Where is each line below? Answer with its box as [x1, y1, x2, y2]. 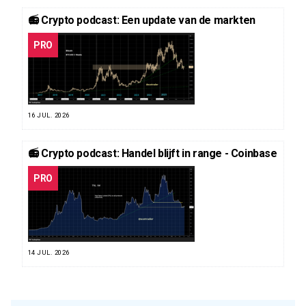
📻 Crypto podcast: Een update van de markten [28, 14, 255, 27]
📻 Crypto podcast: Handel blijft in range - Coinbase [28, 147, 277, 161]
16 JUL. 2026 [28, 111, 70, 120]
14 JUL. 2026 [28, 248, 70, 256]
